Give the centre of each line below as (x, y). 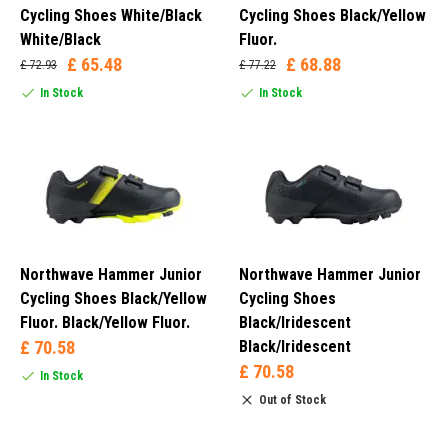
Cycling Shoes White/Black (111, 15)
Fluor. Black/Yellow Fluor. (105, 323)
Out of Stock (292, 400)
